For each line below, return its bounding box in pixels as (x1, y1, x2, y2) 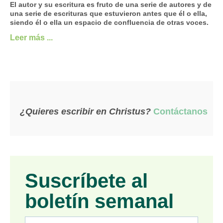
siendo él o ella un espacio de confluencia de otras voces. (10, 18, 209, 26)
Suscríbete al (25, 169, 148, 192)
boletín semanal (25, 190, 174, 212)
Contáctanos (153, 106, 208, 116)
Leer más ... (10, 33, 53, 42)
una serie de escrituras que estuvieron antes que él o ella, (10, 9, 207, 17)
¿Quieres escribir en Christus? (20, 106, 151, 116)
